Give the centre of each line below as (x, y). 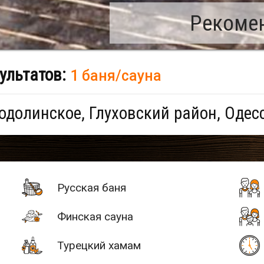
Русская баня (92, 188)
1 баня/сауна (116, 76)
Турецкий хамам (99, 246)
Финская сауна (95, 217)
